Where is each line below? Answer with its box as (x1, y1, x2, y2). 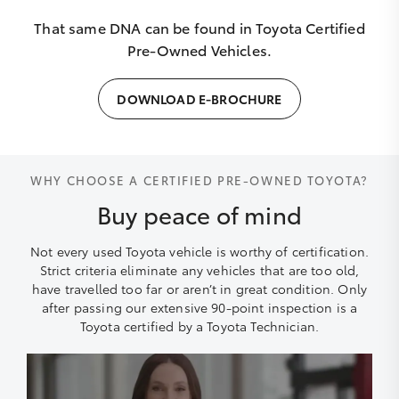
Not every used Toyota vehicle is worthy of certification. (29, 242, 370, 260)
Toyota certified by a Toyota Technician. (79, 317, 320, 335)
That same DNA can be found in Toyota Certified (34, 17, 365, 37)
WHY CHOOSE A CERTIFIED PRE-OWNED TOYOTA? (30, 172, 369, 188)
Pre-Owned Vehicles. (126, 39, 273, 60)
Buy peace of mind (97, 198, 302, 231)
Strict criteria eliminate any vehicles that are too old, (39, 261, 360, 279)
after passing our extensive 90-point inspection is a (41, 298, 358, 316)
